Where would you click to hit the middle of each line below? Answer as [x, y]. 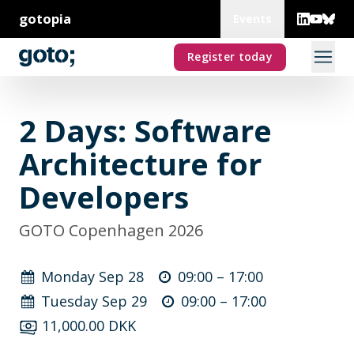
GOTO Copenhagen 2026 [111, 230]
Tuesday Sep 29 [94, 301]
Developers [104, 197]
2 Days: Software [145, 130]
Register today [230, 56]
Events [252, 19]
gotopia [45, 19]
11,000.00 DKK [89, 326]
